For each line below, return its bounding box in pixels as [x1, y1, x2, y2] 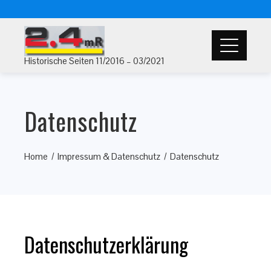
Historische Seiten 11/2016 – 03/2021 [24, 54, 165, 67]
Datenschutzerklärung [24, 229, 188, 260]
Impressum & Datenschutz [57, 151, 160, 162]
